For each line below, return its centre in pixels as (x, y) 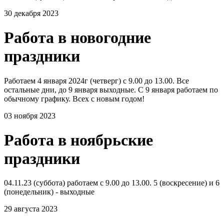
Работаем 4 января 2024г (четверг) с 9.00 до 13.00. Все (96, 80)
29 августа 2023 (31, 209)
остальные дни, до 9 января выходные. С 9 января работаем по (111, 89)
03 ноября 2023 (30, 115)
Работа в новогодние (77, 38)
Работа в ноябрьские (78, 140)
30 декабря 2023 (31, 13)
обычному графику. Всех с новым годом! (74, 98)
